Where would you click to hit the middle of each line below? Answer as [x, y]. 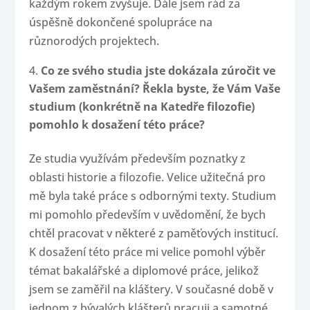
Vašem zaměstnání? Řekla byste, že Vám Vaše [155, 89]
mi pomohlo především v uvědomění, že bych [148, 215]
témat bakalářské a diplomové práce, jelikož [144, 271]
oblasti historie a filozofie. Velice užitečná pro [148, 177]
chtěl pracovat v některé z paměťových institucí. [154, 234]
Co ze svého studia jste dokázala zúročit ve [158, 71]
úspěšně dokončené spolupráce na [121, 22]
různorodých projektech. [94, 41]
